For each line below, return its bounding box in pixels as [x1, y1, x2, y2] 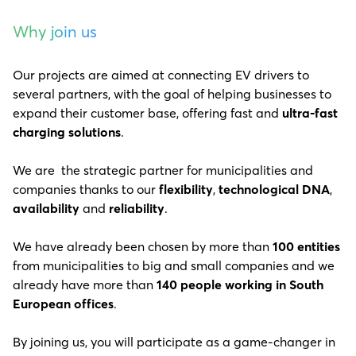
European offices [13, 296, 114, 312]
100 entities [273, 238, 340, 255]
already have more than [13, 277, 157, 293]
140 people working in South [157, 277, 323, 293]
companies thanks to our [13, 181, 159, 198]
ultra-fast [282, 105, 338, 122]
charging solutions [13, 124, 121, 141]
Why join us [13, 21, 97, 42]
